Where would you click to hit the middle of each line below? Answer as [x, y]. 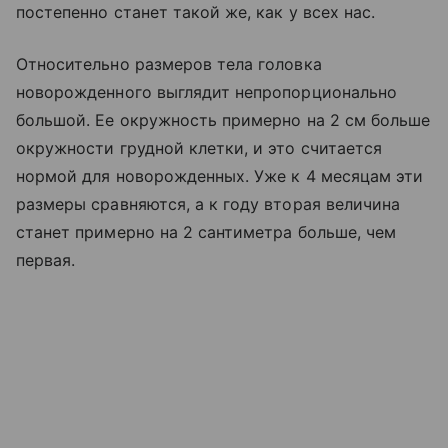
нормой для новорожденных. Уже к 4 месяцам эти [220, 176]
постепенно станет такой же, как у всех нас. [196, 12]
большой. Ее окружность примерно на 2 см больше [223, 120]
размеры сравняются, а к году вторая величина [208, 204]
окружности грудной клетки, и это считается [199, 148]
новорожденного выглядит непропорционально [206, 92]
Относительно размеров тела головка [169, 64]
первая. [46, 260]
